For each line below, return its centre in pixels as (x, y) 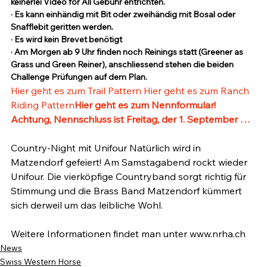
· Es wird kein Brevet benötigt (66, 39)
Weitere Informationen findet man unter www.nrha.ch (128, 233)
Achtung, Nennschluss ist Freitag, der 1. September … (131, 119)
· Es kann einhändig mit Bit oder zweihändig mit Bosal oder (124, 14)
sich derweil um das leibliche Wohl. (87, 205)
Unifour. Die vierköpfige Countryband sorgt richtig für (130, 176)
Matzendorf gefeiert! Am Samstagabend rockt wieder (130, 162)
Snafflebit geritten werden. (62, 27)
